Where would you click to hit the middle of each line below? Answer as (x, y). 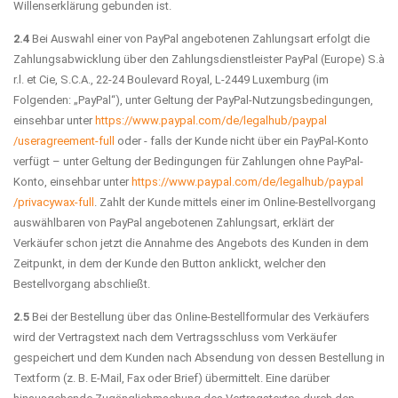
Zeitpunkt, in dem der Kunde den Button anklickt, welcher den (170, 263)
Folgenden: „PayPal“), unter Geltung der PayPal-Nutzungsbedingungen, (193, 99)
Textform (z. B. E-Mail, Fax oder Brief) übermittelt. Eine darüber (171, 378)
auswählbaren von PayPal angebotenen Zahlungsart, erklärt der (174, 222)
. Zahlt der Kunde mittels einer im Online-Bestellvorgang (235, 202)
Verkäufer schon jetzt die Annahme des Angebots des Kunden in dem (191, 243)
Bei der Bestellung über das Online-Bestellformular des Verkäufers (199, 316)
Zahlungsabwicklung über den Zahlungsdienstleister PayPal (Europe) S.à (199, 59)
